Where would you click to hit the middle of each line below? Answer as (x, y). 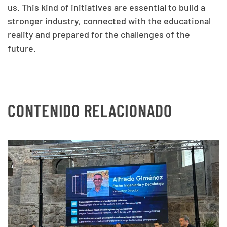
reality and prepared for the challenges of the (99, 34)
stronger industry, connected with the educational (109, 21)
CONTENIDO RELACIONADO (90, 110)
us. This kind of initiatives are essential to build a (106, 7)
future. (22, 48)
